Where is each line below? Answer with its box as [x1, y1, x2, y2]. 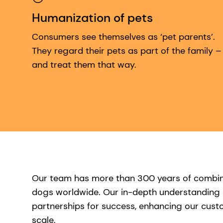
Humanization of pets [32, 10, 153, 26]
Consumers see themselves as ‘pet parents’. [32, 31, 215, 43]
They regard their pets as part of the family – [32, 45, 222, 57]
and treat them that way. [32, 59, 136, 71]
